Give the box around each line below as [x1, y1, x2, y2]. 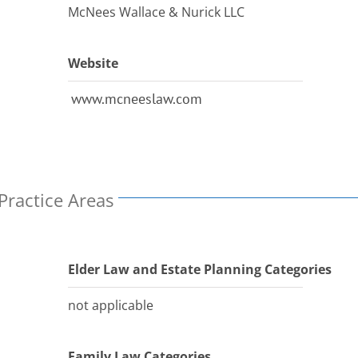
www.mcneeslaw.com [71, 89, 203, 108]
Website [68, 54, 119, 72]
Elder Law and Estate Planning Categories [68, 261, 332, 278]
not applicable [68, 296, 154, 314]
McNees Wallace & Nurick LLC [68, 3, 245, 21]
